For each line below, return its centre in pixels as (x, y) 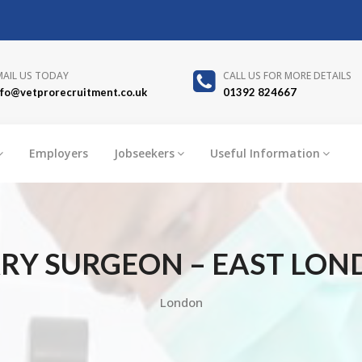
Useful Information (265, 153)
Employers (59, 153)
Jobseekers (144, 153)
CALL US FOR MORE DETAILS (287, 76)
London (181, 302)
